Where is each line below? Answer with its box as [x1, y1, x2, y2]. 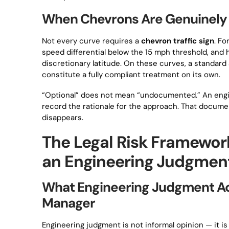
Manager [42, 194, 95, 212]
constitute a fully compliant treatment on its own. [42, 70, 220, 80]
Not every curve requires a [42, 36, 141, 46]
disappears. [42, 112, 83, 123]
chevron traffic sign [141, 36, 214, 46]
